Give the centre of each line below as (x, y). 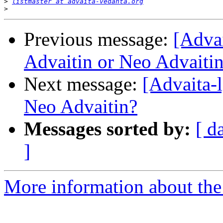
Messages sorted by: (107, 129)
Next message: (83, 84)
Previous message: (99, 39)
